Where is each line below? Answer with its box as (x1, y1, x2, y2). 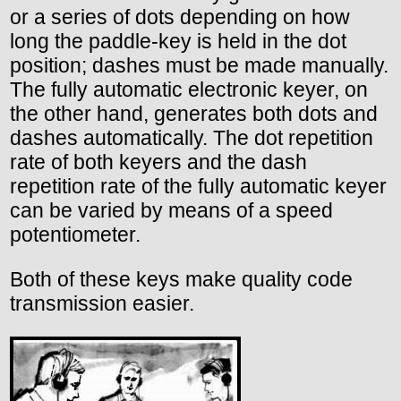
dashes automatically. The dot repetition (10, 125, 373, 149)
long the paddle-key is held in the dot (10, 29, 346, 53)
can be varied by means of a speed (10, 198, 333, 222)
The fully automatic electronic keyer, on (10, 77, 368, 101)
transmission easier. (10, 291, 194, 315)
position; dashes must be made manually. (10, 53, 388, 77)
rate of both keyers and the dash (10, 149, 307, 174)
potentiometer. (10, 222, 141, 246)
